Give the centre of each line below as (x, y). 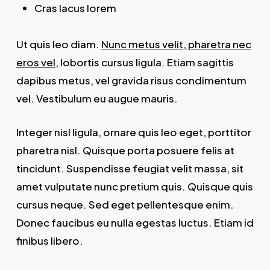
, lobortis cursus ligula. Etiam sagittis (144, 62)
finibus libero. (49, 240)
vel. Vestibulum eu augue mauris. (97, 99)
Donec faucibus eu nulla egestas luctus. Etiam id (135, 222)
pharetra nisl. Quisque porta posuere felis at (125, 150)
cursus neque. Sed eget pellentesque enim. (125, 204)
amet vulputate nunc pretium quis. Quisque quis (134, 186)
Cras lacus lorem (75, 8)
